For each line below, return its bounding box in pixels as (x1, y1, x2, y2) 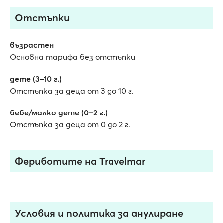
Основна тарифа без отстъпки (10, 52, 135, 62)
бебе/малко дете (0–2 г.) (10, 108, 108, 117)
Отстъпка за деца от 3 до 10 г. (10, 86, 134, 96)
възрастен (10, 40, 54, 50)
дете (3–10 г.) (10, 74, 62, 84)
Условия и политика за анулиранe (15, 207, 183, 219)
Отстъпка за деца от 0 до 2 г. (10, 119, 130, 129)
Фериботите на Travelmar (15, 155, 145, 167)
